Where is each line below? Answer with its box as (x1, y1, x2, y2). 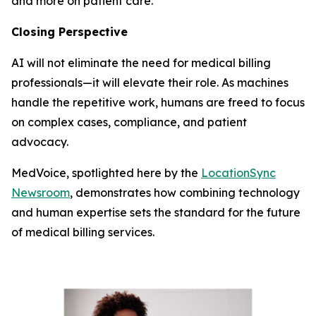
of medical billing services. (11, 225, 154, 239)
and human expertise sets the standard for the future (11, 205, 300, 219)
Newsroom (11, 186, 70, 200)
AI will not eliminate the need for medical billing (11, 56, 271, 70)
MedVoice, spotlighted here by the (11, 166, 201, 180)
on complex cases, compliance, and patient (11, 115, 247, 129)
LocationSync (201, 166, 276, 180)
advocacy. (11, 135, 68, 149)
